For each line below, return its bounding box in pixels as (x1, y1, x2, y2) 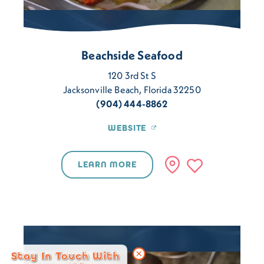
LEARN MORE (78, 160, 137, 170)
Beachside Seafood (81, 48, 183, 63)
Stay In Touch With (11, 249, 120, 262)
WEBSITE (107, 123, 147, 134)
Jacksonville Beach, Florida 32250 (63, 84, 201, 96)
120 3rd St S (108, 70, 156, 82)
